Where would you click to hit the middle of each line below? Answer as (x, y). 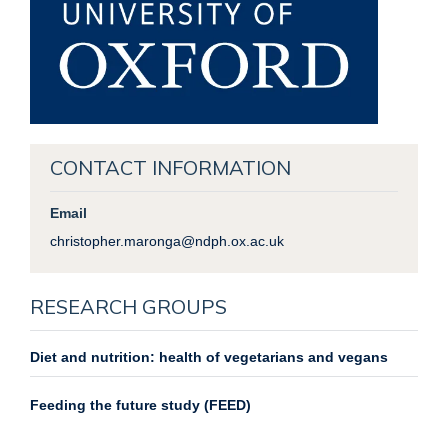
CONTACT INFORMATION (170, 168)
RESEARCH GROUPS (128, 307)
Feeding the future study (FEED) (140, 405)
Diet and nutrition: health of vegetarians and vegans (209, 357)
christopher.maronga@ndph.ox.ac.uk (166, 241)
